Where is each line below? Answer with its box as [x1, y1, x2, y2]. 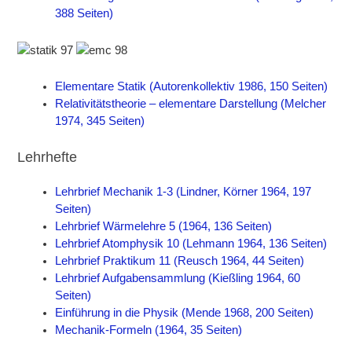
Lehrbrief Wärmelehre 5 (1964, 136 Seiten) [55, 220, 273, 233]
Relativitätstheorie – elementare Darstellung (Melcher [55, 97, 327, 111]
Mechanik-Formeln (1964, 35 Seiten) [55, 324, 243, 337]
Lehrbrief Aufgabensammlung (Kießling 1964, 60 [55, 272, 301, 285]
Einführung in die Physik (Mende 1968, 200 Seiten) [55, 306, 314, 320]
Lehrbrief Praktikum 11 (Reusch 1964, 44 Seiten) [55, 255, 305, 268]
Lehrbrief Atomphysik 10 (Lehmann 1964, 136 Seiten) [55, 237, 328, 251]
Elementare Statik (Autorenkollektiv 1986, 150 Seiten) [55, 80, 328, 93]
